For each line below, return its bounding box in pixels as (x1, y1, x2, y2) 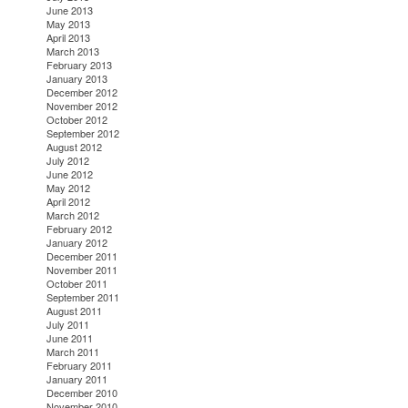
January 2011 (46, 372, 108, 387)
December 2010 (46, 385, 118, 401)
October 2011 (46, 276, 108, 291)
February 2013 (46, 57, 113, 73)
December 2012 (46, 85, 118, 100)
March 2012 (46, 208, 100, 223)
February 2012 (46, 221, 113, 237)
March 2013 (46, 44, 100, 59)
